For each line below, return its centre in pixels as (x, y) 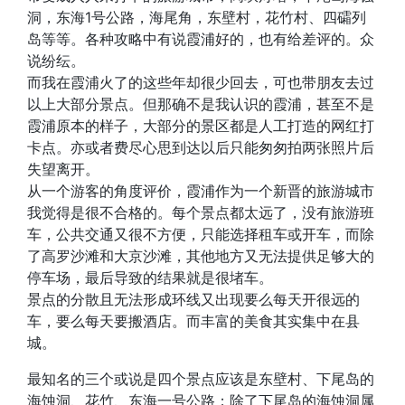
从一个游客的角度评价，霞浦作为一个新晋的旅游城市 (201, 191)
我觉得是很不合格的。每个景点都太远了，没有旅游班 (201, 212)
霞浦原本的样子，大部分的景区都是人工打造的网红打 (201, 126)
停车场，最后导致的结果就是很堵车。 (150, 278)
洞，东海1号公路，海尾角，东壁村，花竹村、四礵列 (197, 17)
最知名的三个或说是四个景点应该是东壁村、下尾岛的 (201, 379)
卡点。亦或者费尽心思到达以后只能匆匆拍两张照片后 (201, 147)
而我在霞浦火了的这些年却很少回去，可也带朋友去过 (201, 82)
